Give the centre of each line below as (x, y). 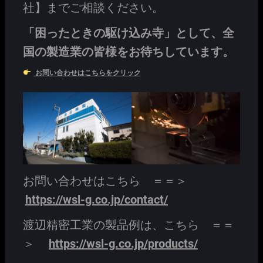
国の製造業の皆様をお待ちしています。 (129, 51)
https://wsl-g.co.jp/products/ (123, 244)
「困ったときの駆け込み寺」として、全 (129, 33)
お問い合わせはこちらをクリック (87, 73)
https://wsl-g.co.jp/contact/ (97, 200)
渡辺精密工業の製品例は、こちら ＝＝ (129, 225)
